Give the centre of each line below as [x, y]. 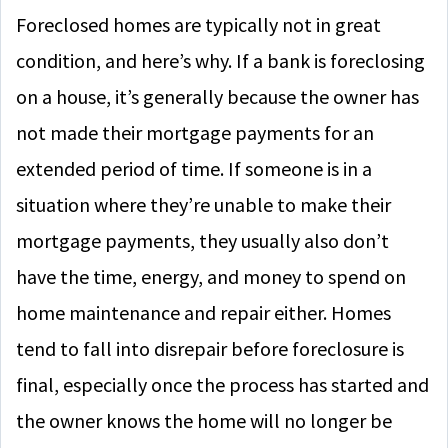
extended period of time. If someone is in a [194, 168]
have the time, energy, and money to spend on [211, 276]
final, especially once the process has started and [222, 384]
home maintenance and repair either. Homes [203, 312]
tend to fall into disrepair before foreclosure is [210, 348]
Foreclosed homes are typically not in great [198, 24]
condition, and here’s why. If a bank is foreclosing [220, 60]
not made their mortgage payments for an [195, 132]
